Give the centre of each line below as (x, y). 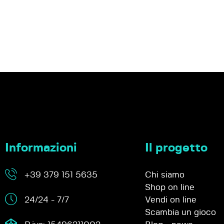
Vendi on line (171, 200)
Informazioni (41, 148)
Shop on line (170, 187)
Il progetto (176, 148)
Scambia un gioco (180, 212)
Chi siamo (165, 175)
